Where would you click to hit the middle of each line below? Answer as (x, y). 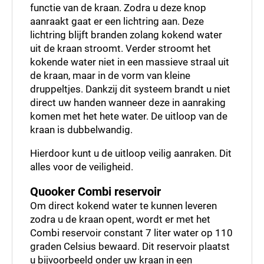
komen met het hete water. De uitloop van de (129, 116)
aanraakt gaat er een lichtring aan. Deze (117, 21)
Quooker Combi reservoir (95, 191)
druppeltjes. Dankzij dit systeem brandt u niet (130, 89)
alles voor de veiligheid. (82, 166)
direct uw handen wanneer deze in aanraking (128, 102)
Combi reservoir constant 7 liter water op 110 (131, 232)
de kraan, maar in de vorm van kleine (110, 75)
